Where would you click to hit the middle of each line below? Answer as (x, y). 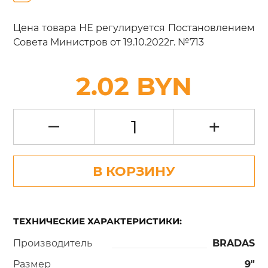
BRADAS (233, 243)
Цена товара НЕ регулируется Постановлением (134, 28)
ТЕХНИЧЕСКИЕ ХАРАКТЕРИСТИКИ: (98, 221)
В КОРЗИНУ (134, 171)
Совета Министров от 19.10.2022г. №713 (109, 42)
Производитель (53, 243)
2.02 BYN (134, 86)
